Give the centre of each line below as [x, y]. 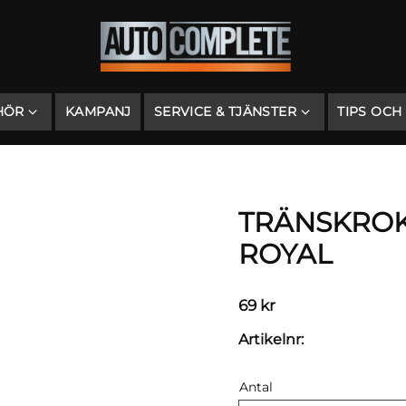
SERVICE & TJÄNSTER [225, 111]
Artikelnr [269, 339]
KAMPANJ [98, 111]
